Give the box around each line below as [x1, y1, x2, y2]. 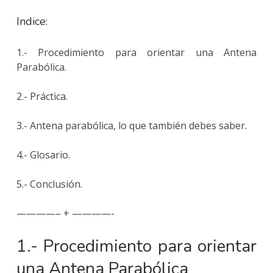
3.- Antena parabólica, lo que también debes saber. [16, 118, 247, 132]
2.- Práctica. [16, 89, 68, 103]
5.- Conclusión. [16, 177, 82, 191]
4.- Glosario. [16, 147, 70, 161]
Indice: [16, 13, 48, 29]
